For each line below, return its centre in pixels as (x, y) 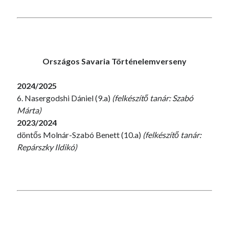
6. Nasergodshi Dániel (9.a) (65, 98)
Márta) (29, 110)
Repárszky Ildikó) (47, 147)
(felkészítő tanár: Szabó (153, 98)
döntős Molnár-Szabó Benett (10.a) (80, 135)
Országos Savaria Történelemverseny (114, 61)
